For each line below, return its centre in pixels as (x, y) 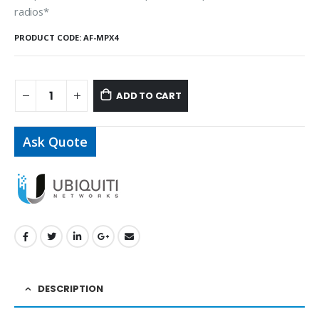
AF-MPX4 (101, 38)
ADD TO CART (148, 96)
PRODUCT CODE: (48, 38)
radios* (32, 11)
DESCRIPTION (70, 288)
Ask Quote (55, 141)
